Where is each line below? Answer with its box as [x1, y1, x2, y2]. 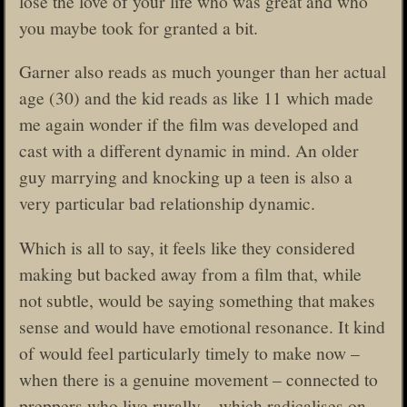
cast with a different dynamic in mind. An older [19, 138, 359, 163]
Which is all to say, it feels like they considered [19, 234, 355, 259]
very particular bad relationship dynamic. [19, 191, 315, 215]
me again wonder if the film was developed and [19, 112, 359, 136]
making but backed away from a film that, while [19, 261, 362, 285]
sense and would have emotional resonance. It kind [19, 313, 385, 338]
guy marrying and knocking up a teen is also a [19, 164, 352, 189]
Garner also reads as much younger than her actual [19, 59, 386, 84]
